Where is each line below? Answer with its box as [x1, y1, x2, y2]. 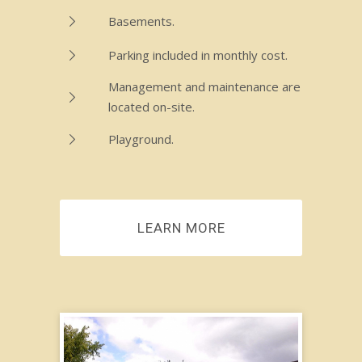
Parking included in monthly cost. [108, 46, 288, 63]
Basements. [108, 12, 175, 29]
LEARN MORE [137, 220, 225, 236]
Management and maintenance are [108, 78, 301, 95]
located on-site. [108, 99, 195, 115]
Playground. [108, 130, 174, 147]
